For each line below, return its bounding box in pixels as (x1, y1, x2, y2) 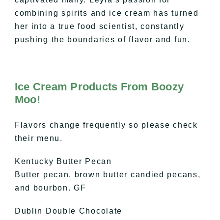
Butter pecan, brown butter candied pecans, (14, 170, 201, 179)
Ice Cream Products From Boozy (14, 81, 184, 93)
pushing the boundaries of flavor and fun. (14, 35, 191, 44)
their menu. (14, 134, 63, 142)
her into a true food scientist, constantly (14, 22, 185, 31)
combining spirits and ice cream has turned (14, 9, 199, 18)
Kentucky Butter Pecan (14, 157, 112, 165)
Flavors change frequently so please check (14, 120, 198, 129)
